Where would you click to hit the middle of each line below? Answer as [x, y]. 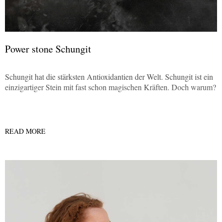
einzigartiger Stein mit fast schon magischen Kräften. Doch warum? [111, 87]
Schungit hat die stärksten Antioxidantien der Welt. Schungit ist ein [109, 77]
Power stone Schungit [48, 49]
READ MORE [25, 131]
